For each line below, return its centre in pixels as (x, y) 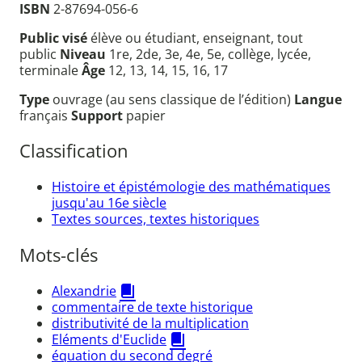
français (45, 115)
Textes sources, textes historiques (156, 219)
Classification (74, 151)
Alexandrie (84, 290)
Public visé (55, 38)
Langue (318, 99)
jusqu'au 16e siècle (109, 202)
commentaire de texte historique (152, 307)
